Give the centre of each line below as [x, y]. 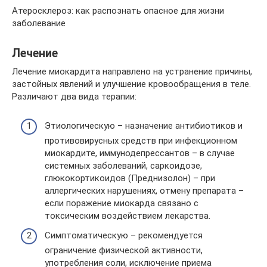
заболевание [39, 23]
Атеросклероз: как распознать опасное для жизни [118, 11]
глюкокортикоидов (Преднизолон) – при [130, 178]
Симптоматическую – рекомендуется [124, 235]
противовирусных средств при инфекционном [141, 140]
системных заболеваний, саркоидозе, [123, 165]
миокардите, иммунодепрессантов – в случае [140, 153]
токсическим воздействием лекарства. [128, 215]
